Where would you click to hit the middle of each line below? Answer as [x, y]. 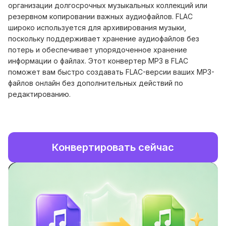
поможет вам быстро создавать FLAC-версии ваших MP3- [111, 72]
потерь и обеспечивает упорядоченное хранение [98, 50]
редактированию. [39, 94]
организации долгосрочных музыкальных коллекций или [108, 5]
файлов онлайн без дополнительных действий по [96, 83]
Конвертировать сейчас [113, 147]
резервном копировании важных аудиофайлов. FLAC [100, 16]
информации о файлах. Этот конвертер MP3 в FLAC [98, 61]
